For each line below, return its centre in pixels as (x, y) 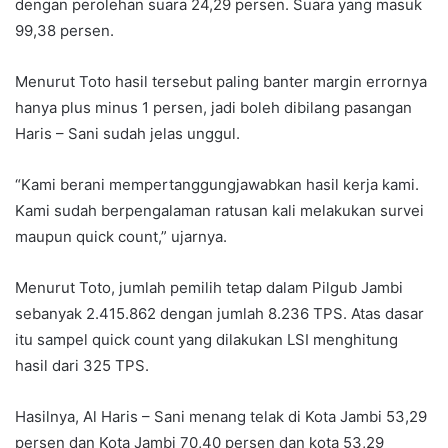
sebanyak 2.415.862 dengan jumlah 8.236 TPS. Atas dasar (219, 313)
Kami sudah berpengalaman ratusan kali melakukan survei (219, 210)
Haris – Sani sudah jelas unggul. (127, 133)
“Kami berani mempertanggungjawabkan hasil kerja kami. (217, 184)
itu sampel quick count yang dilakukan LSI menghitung (206, 339)
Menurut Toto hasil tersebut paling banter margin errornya (221, 81)
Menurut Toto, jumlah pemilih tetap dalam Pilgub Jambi (209, 287)
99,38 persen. (64, 30)
